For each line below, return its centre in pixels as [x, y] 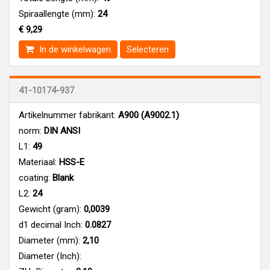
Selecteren [148, 49]
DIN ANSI [61, 130]
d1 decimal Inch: [51, 224]
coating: [34, 177]
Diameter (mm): [49, 240]
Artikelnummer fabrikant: [67, 115]
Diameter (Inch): [50, 256]
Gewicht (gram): [50, 209]
